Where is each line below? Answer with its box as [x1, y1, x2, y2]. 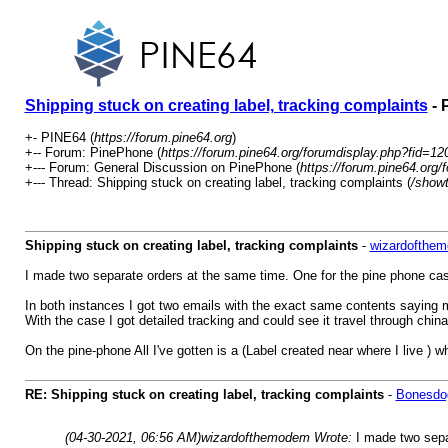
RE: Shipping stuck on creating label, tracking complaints [24, 387, 384, 402]
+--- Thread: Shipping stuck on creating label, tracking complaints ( [24, 175, 411, 190]
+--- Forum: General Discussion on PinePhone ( [24, 160, 300, 175]
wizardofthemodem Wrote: [200, 430, 356, 445]
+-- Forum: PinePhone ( [24, 145, 161, 160]
